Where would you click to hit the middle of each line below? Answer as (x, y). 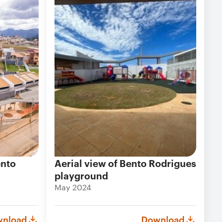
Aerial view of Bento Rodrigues (125, 163)
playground (81, 175)
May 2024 (73, 187)
